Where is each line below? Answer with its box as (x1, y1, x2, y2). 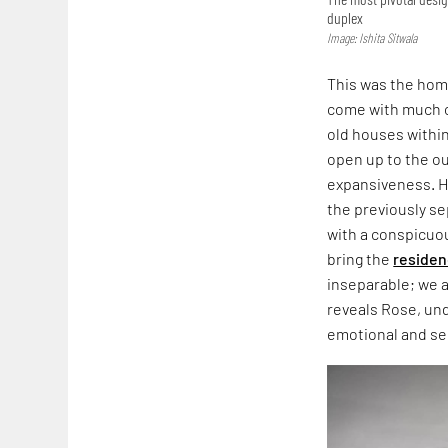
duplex (327, 7, 364, 27)
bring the (327, 248, 394, 268)
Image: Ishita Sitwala (327, 29, 418, 46)
